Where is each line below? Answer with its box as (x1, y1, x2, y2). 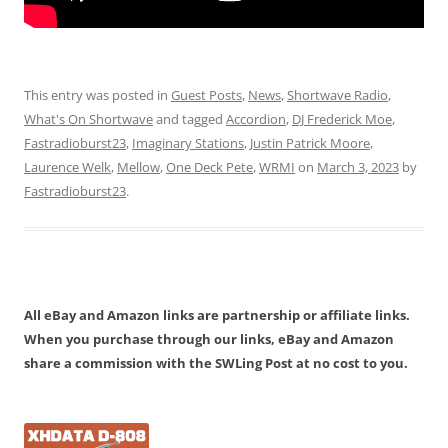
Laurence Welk (24, 157, 111, 176)
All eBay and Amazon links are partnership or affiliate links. (24, 305, 410, 324)
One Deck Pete (166, 157, 253, 176)
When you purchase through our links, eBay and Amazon (24, 329, 394, 348)
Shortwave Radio (287, 85, 388, 104)
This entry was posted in (24, 85, 171, 104)
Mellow (117, 157, 160, 176)
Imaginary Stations (132, 133, 244, 152)
